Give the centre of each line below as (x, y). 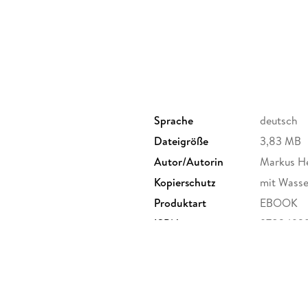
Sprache (174, 121)
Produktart (180, 203)
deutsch (279, 121)
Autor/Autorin (189, 162)
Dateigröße (181, 141)
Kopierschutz (185, 183)
